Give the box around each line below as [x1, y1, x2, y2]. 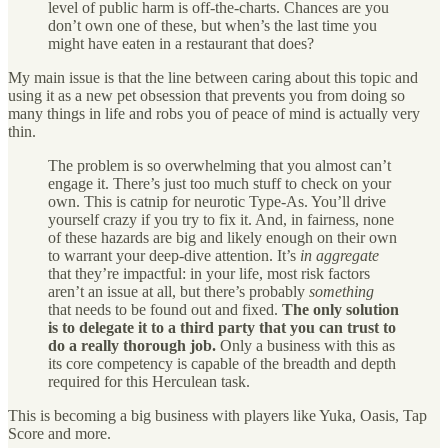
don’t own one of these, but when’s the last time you [48, 16, 377, 34]
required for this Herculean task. [48, 372, 250, 390]
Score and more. [8, 424, 111, 442]
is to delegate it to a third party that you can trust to [48, 318, 396, 336]
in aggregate [300, 246, 379, 264]
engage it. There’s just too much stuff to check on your [48, 174, 391, 192]
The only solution [282, 300, 399, 318]
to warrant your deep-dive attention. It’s [48, 246, 300, 264]
